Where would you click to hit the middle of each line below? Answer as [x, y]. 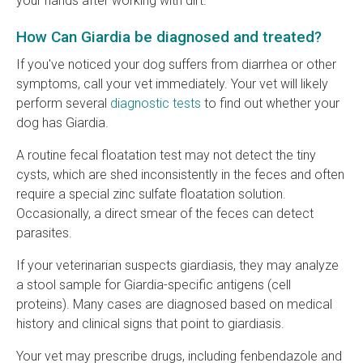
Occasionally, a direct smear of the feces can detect [165, 214]
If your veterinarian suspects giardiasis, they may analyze [177, 266]
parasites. [46, 233]
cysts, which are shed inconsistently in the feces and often [180, 175]
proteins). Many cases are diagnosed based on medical [174, 305]
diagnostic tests [156, 104]
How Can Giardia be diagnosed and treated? [169, 37]
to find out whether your [270, 104]
